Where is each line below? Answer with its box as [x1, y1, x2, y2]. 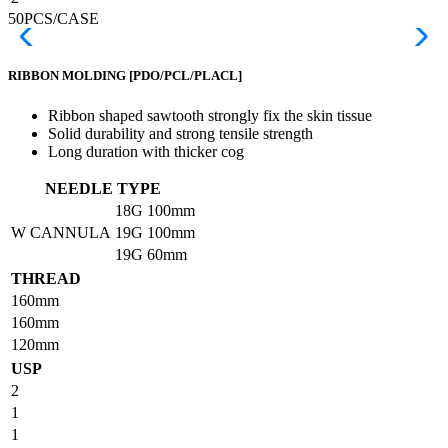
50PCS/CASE [8, 10, 99, 28]
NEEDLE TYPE [45, 179, 161, 197]
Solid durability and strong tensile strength [48, 124, 313, 142]
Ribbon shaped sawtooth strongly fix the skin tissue [48, 106, 372, 124]
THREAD [11, 269, 81, 287]
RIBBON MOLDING [8, 68, 129, 84]
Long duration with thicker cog [48, 142, 244, 160]
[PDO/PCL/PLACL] [129, 68, 242, 84]
